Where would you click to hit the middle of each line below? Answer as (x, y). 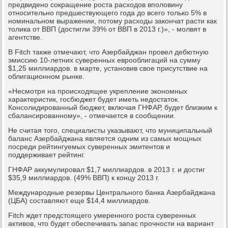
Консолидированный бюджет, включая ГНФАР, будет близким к (113, 107)
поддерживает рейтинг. (47, 154)
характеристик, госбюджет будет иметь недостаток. (94, 99)
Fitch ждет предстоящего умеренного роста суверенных (102, 215)
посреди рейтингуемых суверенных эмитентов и (89, 146)
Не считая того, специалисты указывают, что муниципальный (110, 130)
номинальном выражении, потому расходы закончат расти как (113, 21)
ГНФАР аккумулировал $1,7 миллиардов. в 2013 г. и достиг (107, 169)
